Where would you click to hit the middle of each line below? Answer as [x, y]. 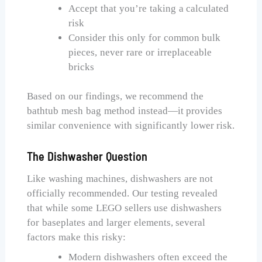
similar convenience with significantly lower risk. [131, 126]
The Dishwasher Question [87, 156]
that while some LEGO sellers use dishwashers [125, 208]
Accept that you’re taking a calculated [149, 8]
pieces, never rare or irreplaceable [140, 52]
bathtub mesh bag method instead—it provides [125, 111]
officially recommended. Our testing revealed [122, 194]
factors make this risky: [76, 237]
